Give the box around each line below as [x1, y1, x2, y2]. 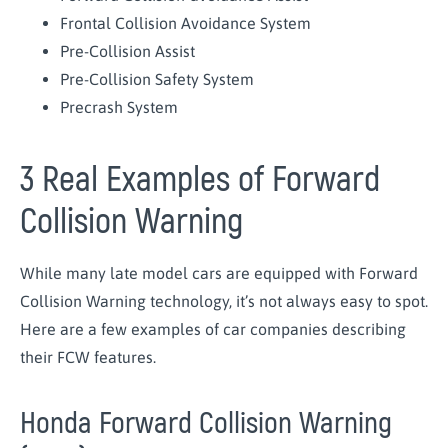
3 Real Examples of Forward [20, 158, 380, 203]
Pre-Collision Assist [60, 42, 199, 61]
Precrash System [60, 98, 182, 117]
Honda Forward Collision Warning [20, 404, 392, 442]
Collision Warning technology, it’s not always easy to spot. [20, 292, 428, 311]
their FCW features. [20, 348, 160, 367]
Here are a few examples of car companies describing [20, 320, 406, 339]
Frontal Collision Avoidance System [60, 14, 315, 33]
